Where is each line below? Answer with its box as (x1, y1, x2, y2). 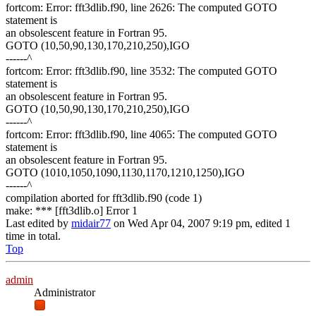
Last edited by (6, 217, 71, 230)
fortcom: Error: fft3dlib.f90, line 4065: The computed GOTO (6, 128, 277, 141)
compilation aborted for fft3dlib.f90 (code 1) (6, 192, 202, 205)
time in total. (6, 230, 61, 243)
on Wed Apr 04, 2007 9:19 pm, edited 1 (111, 217, 291, 230)
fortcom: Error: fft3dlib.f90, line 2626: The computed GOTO (6, 1, 277, 14)
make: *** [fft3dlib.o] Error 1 (6, 205, 138, 217)
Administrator (34, 286, 95, 299)
